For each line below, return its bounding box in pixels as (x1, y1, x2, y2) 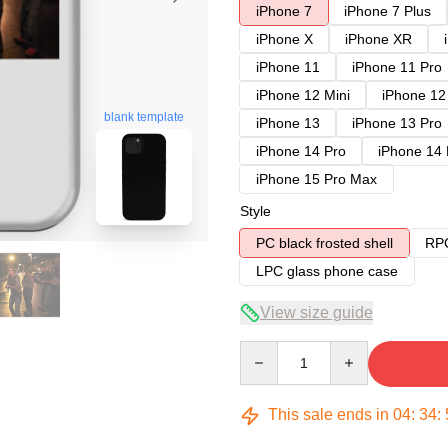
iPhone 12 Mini (256, 87, 350, 103)
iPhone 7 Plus (344, 3, 431, 19)
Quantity (239, 342, 292, 358)
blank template (104, 110, 184, 125)
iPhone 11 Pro (352, 59, 442, 75)
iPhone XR (345, 31, 412, 47)
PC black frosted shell (256, 235, 393, 251)
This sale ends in (264, 406, 393, 423)
